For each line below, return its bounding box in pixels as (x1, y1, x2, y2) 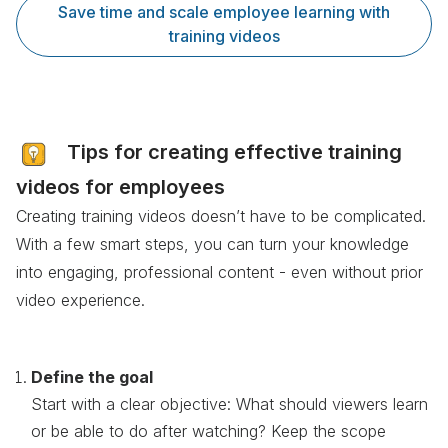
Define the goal (31, 366, 153, 387)
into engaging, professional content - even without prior (16, 261, 423, 282)
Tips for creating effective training (67, 139, 402, 164)
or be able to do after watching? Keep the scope (31, 420, 386, 441)
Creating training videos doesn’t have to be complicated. (16, 205, 426, 226)
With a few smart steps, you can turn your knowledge (16, 233, 409, 254)
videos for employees (16, 174, 225, 199)
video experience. (16, 289, 145, 310)
